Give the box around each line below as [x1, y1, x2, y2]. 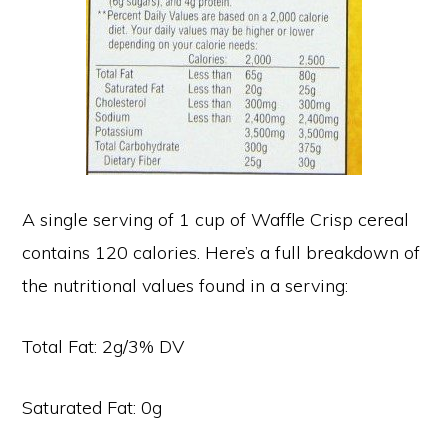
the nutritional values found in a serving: [22, 274, 349, 298]
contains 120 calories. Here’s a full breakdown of [22, 241, 421, 265]
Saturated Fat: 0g [22, 396, 163, 420]
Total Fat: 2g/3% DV [22, 335, 185, 359]
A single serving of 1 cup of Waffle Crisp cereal [22, 208, 410, 232]
